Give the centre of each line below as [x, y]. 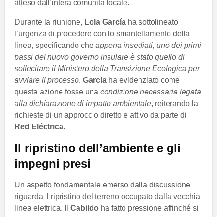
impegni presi [53, 163]
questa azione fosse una [57, 92]
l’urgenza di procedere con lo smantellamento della [102, 33]
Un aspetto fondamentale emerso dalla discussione [102, 185]
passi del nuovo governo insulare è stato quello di [100, 57]
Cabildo [85, 208]
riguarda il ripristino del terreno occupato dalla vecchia [107, 196]
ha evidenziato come [143, 80]
